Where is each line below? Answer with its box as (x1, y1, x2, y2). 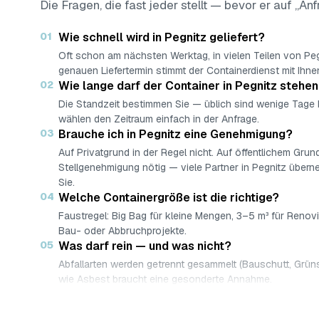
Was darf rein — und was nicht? (58, 239, 231, 253)
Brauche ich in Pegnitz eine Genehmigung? (58, 127, 293, 142)
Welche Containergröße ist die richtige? (58, 190, 279, 205)
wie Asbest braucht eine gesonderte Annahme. (58, 273, 272, 286)
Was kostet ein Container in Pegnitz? (58, 287, 263, 302)
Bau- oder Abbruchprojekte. (58, 224, 187, 237)
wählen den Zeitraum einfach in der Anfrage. (58, 113, 259, 125)
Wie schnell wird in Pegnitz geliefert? (58, 30, 265, 45)
